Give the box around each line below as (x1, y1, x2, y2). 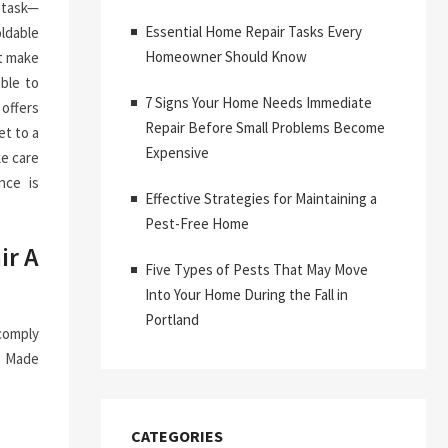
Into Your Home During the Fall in (145, 285, 348, 304)
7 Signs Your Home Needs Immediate (145, 93, 372, 112)
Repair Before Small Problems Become (145, 118, 385, 137)
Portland (145, 310, 199, 329)
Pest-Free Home (145, 214, 249, 233)
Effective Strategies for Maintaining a (145, 189, 377, 208)
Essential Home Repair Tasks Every (145, 22, 362, 41)
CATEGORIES (131, 426, 223, 446)
